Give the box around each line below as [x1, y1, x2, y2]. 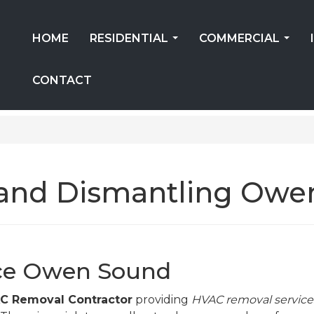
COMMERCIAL [199, 32, 280, 45]
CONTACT [32, 74, 92, 87]
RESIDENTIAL [90, 32, 168, 45]
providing [132, 293, 191, 307]
